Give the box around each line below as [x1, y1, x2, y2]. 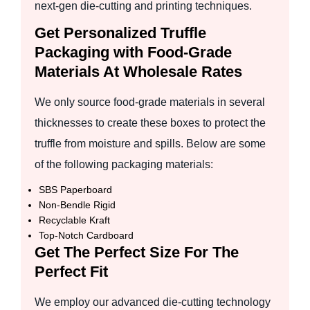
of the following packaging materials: [35, 158, 213, 170]
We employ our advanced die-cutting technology [35, 295, 271, 308]
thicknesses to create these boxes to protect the [35, 116, 266, 129]
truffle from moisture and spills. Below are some [35, 137, 266, 149]
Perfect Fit [35, 262, 108, 280]
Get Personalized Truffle [35, 24, 206, 42]
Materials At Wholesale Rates [35, 62, 242, 80]
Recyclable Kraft [39, 214, 110, 226]
